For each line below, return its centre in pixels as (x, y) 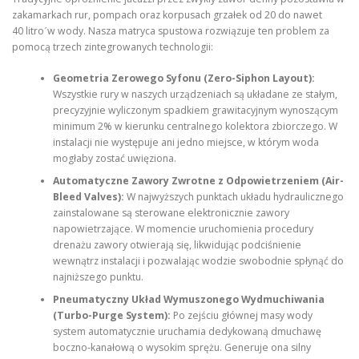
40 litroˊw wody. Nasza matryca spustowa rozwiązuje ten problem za (171, 31)
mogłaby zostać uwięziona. (114, 158)
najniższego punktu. (98, 276)
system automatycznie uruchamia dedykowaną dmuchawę (187, 331)
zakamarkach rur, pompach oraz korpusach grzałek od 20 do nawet (167, 15)
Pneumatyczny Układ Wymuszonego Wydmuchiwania (188, 299)
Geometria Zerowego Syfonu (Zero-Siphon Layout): (184, 78)
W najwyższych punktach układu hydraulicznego (234, 196)
